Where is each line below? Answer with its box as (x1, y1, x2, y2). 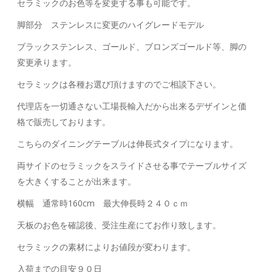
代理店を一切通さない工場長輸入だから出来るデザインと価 (17, 100, 247, 112)
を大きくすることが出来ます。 (17, 175, 137, 188)
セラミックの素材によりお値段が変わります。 (17, 241, 196, 253)
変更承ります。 (17, 56, 77, 69)
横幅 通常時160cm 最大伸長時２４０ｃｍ (17, 197, 189, 209)
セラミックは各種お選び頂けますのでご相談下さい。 (17, 78, 222, 90)
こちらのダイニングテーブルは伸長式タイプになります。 (17, 138, 239, 150)
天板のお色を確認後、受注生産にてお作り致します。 (17, 219, 222, 231)
